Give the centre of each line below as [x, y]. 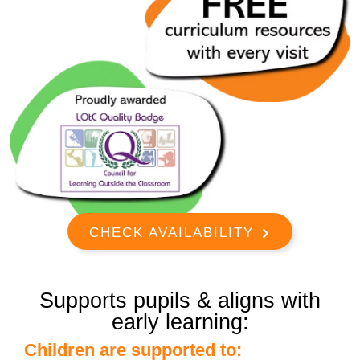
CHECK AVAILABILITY [172, 233]
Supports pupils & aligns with [180, 301]
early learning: [180, 323]
